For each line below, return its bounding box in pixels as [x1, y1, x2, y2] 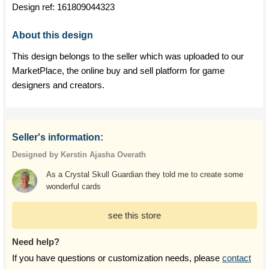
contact [222, 253, 251, 263]
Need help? [12, 237, 59, 247]
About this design [12, 30, 93, 40]
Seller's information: [12, 132, 103, 142]
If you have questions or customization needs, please [12, 253, 222, 263]
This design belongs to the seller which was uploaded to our [12, 51, 244, 61]
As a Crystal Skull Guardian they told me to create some [46, 170, 243, 179]
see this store [108, 210, 161, 220]
